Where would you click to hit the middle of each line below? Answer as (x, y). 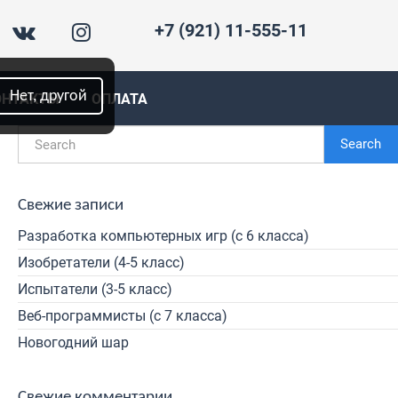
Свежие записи (71, 206)
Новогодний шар (73, 342)
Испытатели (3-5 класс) (95, 289)
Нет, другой (48, 96)
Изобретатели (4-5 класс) (101, 263)
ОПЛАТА (119, 99)
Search (361, 144)
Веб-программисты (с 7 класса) (123, 316)
